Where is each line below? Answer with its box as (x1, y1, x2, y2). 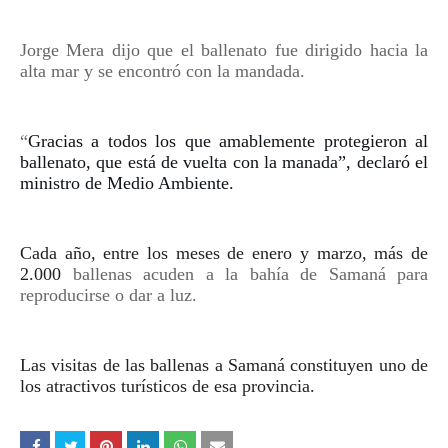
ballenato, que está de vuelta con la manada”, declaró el (20, 152, 428, 172)
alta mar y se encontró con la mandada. (20, 61, 305, 81)
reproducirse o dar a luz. (20, 285, 197, 305)
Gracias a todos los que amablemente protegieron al (28, 131, 428, 151)
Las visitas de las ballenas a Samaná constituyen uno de (20, 355, 428, 375)
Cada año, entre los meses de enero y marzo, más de (20, 243, 428, 263)
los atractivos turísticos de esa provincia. (20, 376, 315, 396)
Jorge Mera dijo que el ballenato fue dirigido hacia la (20, 40, 428, 60)
